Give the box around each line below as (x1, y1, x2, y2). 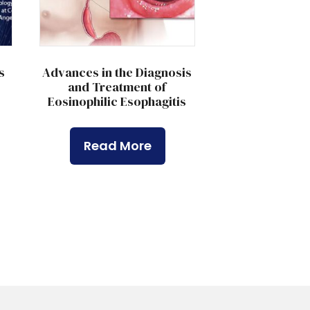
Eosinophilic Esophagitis (48, 93, 187, 111)
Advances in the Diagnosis (42, 64, 192, 82)
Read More (84, 137, 152, 155)
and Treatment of (68, 78, 167, 96)
